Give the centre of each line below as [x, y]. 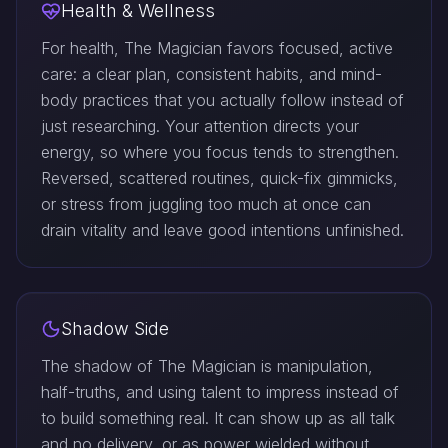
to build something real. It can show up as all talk [218, 418]
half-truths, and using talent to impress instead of [220, 392]
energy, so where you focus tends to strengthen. [220, 152]
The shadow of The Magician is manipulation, [207, 366]
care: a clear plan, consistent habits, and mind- [211, 74]
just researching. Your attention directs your [200, 126]
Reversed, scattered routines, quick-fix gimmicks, [219, 178]
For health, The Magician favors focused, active [217, 48]
